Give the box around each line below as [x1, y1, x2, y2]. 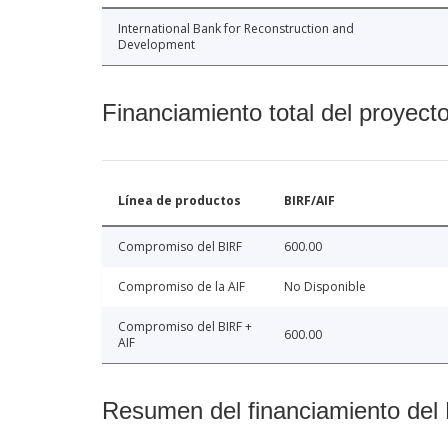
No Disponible [284, 277, 366, 295]
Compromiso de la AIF [118, 277, 245, 295]
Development [118, 35, 195, 53]
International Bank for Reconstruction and [118, 19, 354, 37]
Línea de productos [118, 191, 241, 209]
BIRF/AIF [284, 191, 335, 209]
